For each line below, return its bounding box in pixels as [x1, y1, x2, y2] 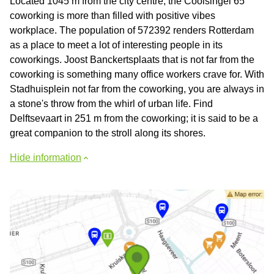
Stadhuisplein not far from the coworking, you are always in [10, 83, 264, 94]
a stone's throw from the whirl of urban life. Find [10, 98, 213, 109]
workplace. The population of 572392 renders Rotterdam [10, 24, 254, 35]
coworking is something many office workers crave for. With [10, 68, 264, 80]
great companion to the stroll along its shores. [10, 127, 206, 138]
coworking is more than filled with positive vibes [10, 10, 215, 21]
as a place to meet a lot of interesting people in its [10, 39, 223, 50]
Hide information [10, 152, 81, 163]
